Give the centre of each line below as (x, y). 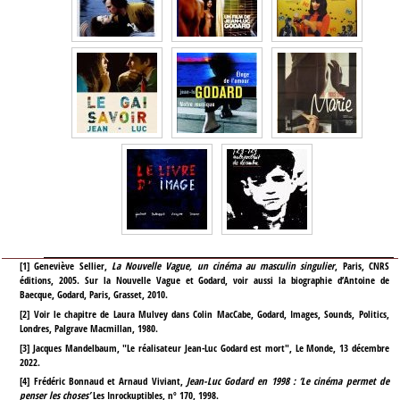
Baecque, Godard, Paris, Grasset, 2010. (94, 295)
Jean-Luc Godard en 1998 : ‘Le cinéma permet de (287, 381)
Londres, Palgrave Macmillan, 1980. (89, 329)
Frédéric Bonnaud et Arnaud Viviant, (110, 381)
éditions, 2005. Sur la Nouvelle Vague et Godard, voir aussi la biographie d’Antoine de (204, 280)
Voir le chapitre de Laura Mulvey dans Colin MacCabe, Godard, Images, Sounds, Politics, (211, 314)
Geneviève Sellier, (73, 266)
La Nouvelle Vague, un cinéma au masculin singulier (223, 266)
